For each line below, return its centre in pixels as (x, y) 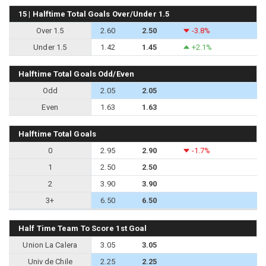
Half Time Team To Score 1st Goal (83, 228)
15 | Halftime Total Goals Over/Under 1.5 (94, 14)
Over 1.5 (50, 30)
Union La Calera (50, 245)
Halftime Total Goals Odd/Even (76, 74)
